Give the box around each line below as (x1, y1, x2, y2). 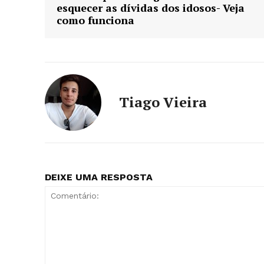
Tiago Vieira (119, 93, 207, 111)
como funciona (57, 13, 134, 27)
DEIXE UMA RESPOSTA (45, 171, 153, 183)
